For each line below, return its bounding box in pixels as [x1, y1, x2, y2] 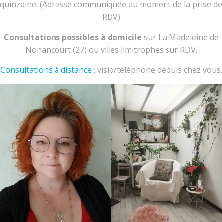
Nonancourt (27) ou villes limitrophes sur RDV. [25, 44, 197, 55]
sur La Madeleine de [141, 32, 219, 43]
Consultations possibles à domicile [3, 32, 142, 43]
